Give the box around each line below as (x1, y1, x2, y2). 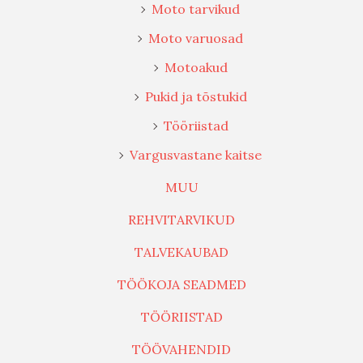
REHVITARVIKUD (128, 211, 235, 228)
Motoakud (164, 59, 228, 76)
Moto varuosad (148, 30, 243, 47)
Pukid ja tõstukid (144, 88, 247, 105)
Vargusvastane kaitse (130, 147, 262, 164)
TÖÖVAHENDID (132, 341, 231, 358)
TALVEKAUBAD (135, 244, 228, 261)
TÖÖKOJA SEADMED (117, 276, 246, 293)
